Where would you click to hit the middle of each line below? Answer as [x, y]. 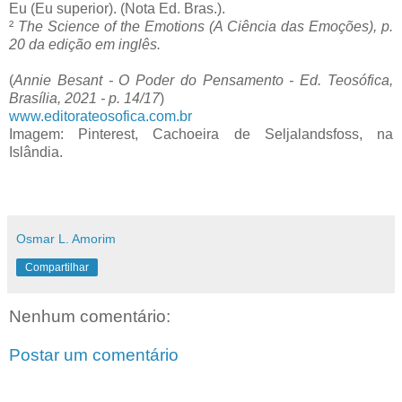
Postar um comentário [94, 355]
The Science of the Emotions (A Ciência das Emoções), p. [205, 27]
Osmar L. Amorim [66, 239]
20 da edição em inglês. [85, 45]
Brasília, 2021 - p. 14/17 [84, 99]
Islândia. [36, 153]
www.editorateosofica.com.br [100, 117]
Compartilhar [57, 268]
